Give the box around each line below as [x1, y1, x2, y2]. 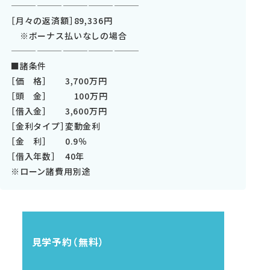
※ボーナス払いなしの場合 [10, 29, 127, 42]
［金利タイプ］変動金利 [10, 119, 101, 132]
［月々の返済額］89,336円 [10, 14, 113, 27]
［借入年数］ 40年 [10, 149, 85, 162]
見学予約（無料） [31, 234, 105, 249]
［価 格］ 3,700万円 [10, 74, 107, 87]
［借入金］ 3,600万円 [10, 104, 107, 117]
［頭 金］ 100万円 [10, 89, 108, 102]
